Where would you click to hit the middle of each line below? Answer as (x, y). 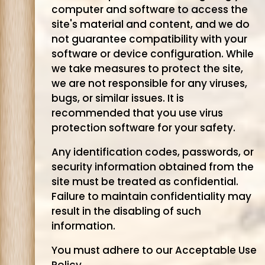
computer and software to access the (149, 9)
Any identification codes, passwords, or (152, 152)
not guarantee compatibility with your (149, 39)
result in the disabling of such (126, 211)
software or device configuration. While (152, 54)
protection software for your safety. (143, 128)
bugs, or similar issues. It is (117, 98)
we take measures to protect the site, (147, 69)
